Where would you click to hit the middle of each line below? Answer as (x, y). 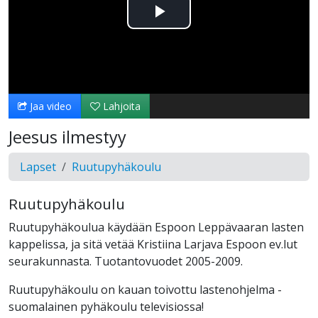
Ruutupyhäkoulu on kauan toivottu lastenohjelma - (145, 290)
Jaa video (49, 106)
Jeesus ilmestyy (67, 137)
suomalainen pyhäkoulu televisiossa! (106, 307)
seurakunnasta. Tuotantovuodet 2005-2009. (126, 262)
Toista (187, 28)
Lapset (38, 167)
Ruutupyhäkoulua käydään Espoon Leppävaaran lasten (156, 227)
